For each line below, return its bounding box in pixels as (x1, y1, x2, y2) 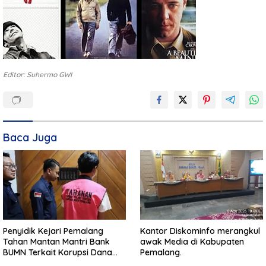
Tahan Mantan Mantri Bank (3, 236, 110, 247)
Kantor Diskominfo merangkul (140, 225, 260, 236)
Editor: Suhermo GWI (3, 70, 72, 80)
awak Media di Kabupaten (140, 236, 244, 247)
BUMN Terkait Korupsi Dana (3, 246, 112, 258)
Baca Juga (3, 131, 57, 145)
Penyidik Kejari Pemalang (3, 225, 103, 236)
